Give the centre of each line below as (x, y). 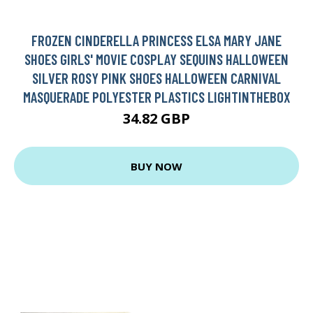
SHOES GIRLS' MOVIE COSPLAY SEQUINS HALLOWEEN (156, 59)
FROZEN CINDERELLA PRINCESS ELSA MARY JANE (156, 41)
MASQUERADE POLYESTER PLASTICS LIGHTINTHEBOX (156, 97)
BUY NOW (156, 166)
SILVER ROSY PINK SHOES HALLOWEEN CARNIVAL (156, 78)
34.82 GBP (156, 119)
